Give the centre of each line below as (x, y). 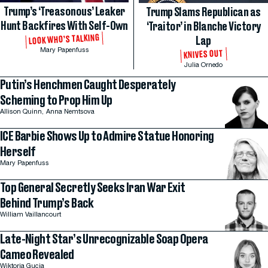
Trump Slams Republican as (203, 13)
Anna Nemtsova (70, 112)
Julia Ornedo (203, 66)
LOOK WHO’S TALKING (64, 40)
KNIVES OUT (203, 55)
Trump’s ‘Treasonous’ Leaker (64, 12)
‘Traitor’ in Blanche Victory (203, 27)
